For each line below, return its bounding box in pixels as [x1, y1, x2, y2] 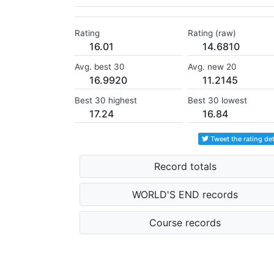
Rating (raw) [187, 28, 236, 39]
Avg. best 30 [75, 62, 125, 72]
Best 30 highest [75, 95, 137, 106]
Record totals [154, 160, 217, 173]
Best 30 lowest [187, 95, 247, 106]
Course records [149, 217, 221, 229]
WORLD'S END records [132, 188, 239, 201]
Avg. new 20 [187, 62, 237, 72]
